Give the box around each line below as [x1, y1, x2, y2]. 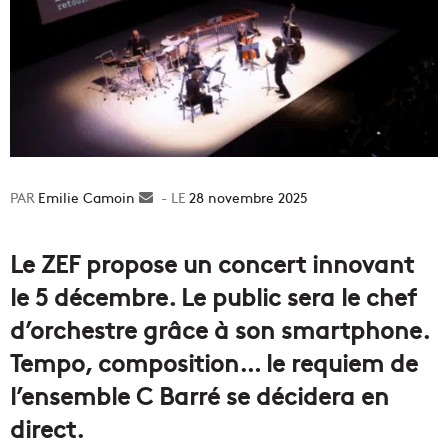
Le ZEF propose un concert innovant [10, 246, 414, 280]
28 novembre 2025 [189, 187, 308, 208]
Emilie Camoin [38, 187, 135, 208]
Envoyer [153, 187, 205, 208]
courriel [153, 229, 202, 250]
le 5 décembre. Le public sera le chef [10, 279, 417, 313]
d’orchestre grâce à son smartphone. [10, 312, 429, 346]
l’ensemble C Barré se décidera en [10, 378, 389, 412]
